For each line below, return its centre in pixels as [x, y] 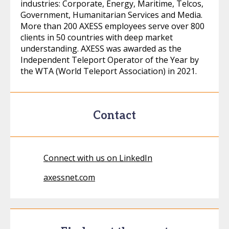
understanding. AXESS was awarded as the [101, 49]
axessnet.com [69, 177]
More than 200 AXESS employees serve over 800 [112, 26]
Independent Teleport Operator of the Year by [110, 60]
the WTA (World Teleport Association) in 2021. [109, 71]
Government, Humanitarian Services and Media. [111, 15]
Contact [114, 116]
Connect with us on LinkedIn [98, 158]
